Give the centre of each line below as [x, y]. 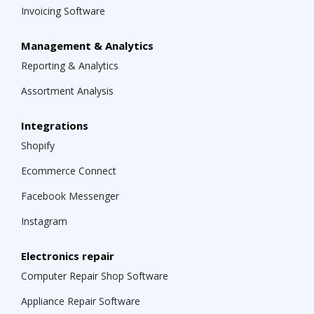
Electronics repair [68, 256]
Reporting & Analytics [70, 66]
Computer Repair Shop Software [95, 276]
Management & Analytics [87, 46]
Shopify [38, 146]
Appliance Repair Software [81, 301]
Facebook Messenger [70, 196]
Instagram [44, 221]
